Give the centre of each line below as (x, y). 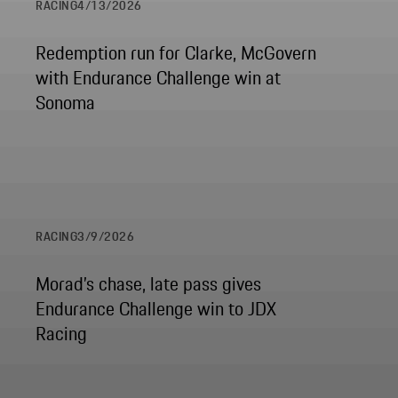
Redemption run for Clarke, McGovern (176, 53)
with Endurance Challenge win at (158, 78)
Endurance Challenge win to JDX (156, 309)
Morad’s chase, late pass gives (148, 284)
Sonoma (65, 103)
